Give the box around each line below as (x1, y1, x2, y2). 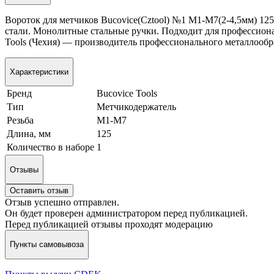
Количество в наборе (7, 142, 94, 153)
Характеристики (10, 67, 68, 76)
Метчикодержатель (97, 102, 176, 113)
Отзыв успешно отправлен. (5, 196, 119, 207)
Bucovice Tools (97, 88, 157, 99)
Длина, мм (7, 128, 51, 139)
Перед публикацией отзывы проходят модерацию (5, 218, 213, 229)
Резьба (7, 115, 34, 126)
